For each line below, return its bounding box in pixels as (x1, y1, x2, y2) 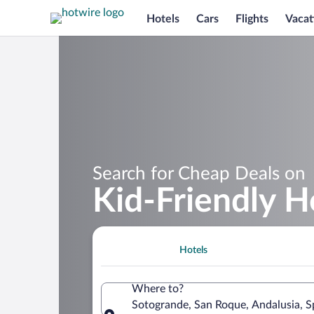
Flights (235, 13, 268, 25)
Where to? (132, 282, 184, 294)
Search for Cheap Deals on (93, 164, 306, 183)
